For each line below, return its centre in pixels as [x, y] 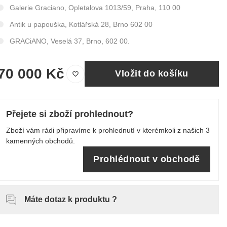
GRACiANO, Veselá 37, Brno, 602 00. [69, 41]
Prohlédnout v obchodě [147, 159]
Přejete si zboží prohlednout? [69, 114]
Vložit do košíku [152, 73]
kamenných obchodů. [40, 141]
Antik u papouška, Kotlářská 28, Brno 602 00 [81, 24]
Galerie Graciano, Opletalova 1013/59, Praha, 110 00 [95, 8]
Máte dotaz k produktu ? [70, 199]
